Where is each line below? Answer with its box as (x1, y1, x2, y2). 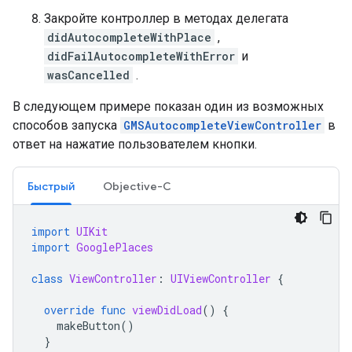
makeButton (57, 318, 120, 334)
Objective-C (103, 179, 171, 194)
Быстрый (27, 179, 75, 194)
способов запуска (13, 118, 120, 134)
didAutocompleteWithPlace (47, 30, 211, 46)
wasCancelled (47, 68, 130, 83)
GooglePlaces (76, 240, 153, 255)
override (44, 302, 94, 318)
